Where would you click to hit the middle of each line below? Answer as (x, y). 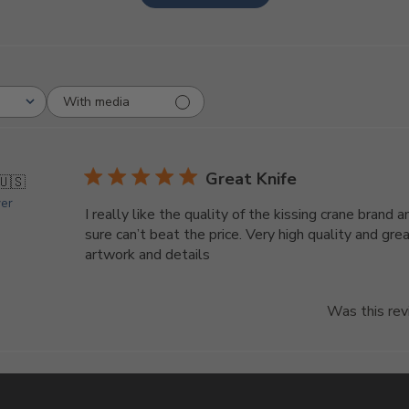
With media (97, 101)
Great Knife (252, 179)
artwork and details (148, 255)
